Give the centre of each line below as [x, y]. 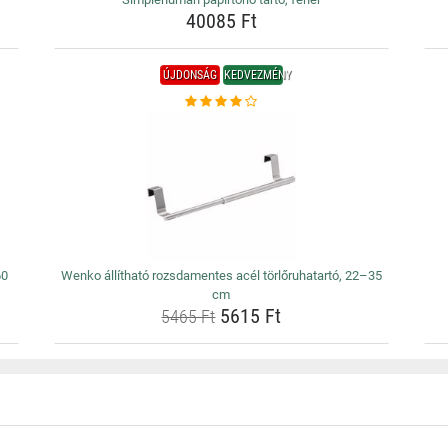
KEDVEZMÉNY [257, 75]
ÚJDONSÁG [189, 75]
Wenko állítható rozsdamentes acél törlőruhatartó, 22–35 [221, 275]
